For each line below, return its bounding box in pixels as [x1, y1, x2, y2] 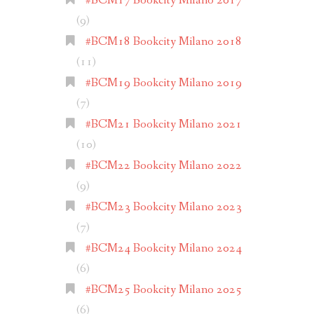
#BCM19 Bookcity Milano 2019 [85, 75, 242, 92]
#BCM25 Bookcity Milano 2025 [85, 282, 242, 299]
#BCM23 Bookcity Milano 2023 [85, 199, 242, 216]
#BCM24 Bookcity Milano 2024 [85, 240, 242, 257]
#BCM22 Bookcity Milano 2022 [85, 158, 242, 175]
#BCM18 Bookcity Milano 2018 [85, 34, 242, 50]
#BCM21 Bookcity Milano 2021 [85, 116, 242, 133]
